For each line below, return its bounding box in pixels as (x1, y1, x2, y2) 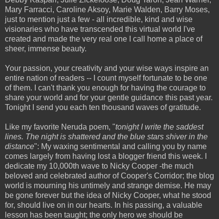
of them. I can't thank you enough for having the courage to (5, 83, 206, 92)
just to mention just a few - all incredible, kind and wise (5, 15, 193, 23)
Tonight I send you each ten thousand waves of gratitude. (5, 103, 201, 111)
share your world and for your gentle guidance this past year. (5, 93, 213, 102)
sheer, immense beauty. (5, 44, 87, 53)
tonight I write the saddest (115, 122, 203, 131)
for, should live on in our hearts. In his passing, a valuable (5, 200, 202, 209)
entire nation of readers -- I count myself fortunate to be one (5, 73, 207, 82)
